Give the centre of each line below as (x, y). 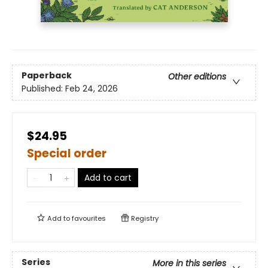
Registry (144, 219)
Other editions (197, 77)
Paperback (47, 76)
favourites (89, 219)
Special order (67, 154)
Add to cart (108, 178)
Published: (43, 89)
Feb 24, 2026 (92, 89)
